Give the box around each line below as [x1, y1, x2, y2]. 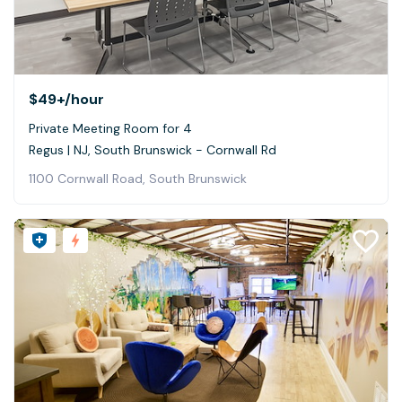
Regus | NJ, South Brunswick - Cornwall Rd [29, 141, 276, 158]
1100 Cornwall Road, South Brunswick [29, 170, 247, 187]
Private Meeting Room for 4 [29, 119, 192, 136]
